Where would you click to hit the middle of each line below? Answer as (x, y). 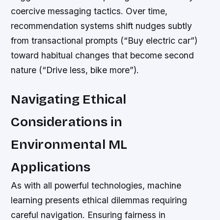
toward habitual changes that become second (103, 55)
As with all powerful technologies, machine (96, 185)
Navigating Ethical (69, 99)
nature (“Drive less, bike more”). (75, 70)
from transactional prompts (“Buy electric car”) (104, 40)
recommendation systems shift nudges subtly (102, 26)
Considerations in (67, 122)
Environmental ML (69, 144)
